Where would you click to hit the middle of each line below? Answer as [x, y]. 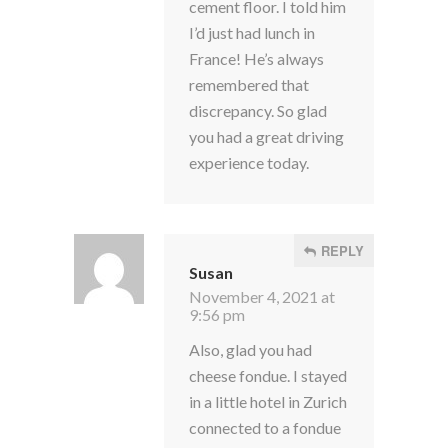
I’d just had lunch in [252, 32]
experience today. [249, 162]
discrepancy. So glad [258, 110]
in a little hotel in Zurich [268, 401]
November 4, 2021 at [262, 296]
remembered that [249, 84]
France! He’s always [256, 58]
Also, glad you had [250, 349]
